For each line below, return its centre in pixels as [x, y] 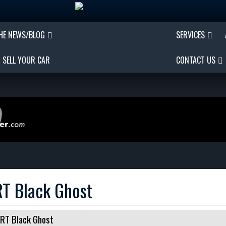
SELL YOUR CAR [26, 60]
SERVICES [190, 35]
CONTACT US [196, 60]
